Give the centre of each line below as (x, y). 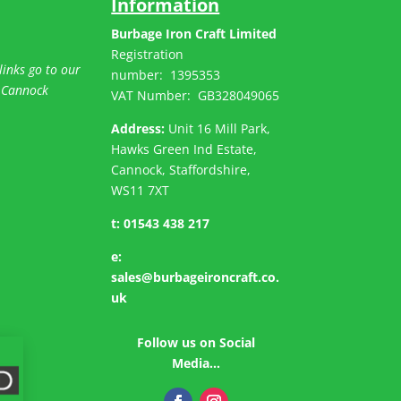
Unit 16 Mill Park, (218, 128)
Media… (196, 363)
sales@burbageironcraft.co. (196, 277)
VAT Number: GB (163, 95)
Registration (148, 54)
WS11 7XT (141, 190)
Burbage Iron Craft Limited (194, 33)
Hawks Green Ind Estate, (184, 149)
